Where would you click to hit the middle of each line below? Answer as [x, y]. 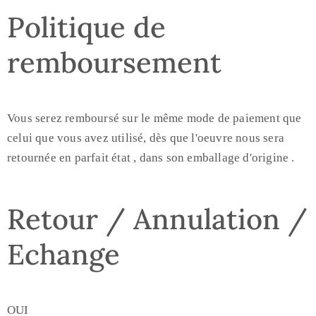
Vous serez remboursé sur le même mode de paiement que [154, 118]
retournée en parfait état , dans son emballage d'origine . [151, 158]
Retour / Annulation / [157, 219]
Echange [63, 254]
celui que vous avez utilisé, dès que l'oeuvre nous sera [146, 138]
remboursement [114, 62]
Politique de [86, 27]
